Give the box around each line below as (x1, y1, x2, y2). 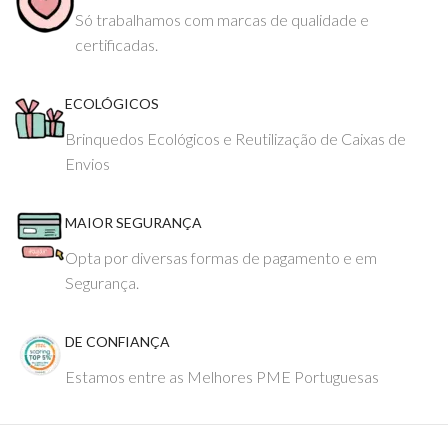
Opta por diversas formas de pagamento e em (65, 248, 377, 267)
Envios (65, 154, 110, 173)
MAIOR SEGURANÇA (65, 214, 202, 231)
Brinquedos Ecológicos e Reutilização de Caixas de (65, 129, 406, 148)
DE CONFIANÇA (65, 333, 170, 350)
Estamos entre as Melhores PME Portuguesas (65, 367, 379, 386)
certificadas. (75, 35, 158, 54)
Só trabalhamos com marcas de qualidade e (75, 10, 369, 29)
